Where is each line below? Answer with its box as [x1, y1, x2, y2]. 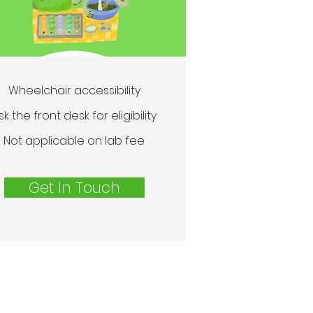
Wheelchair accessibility [8, 82, 140, 99]
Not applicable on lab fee [3, 133, 145, 149]
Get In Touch [29, 177, 120, 198]
